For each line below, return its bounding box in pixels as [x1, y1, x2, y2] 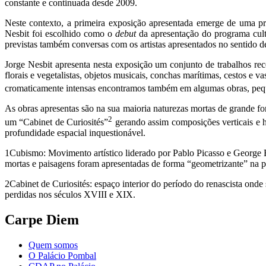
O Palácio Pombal [28, 250, 96, 261]
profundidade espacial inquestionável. [5, 127, 145, 138]
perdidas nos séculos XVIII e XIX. [5, 189, 135, 199]
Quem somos [28, 239, 78, 250]
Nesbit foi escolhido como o [5, 28, 115, 39]
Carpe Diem [5, 211, 79, 227]
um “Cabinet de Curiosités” [5, 116, 109, 127]
